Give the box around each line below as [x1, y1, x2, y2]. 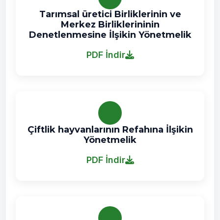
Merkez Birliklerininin [60, 19, 160, 30]
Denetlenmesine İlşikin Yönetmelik [28, 29, 192, 40]
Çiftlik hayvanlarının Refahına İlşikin [27, 124, 193, 135]
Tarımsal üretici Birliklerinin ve [39, 9, 181, 20]
